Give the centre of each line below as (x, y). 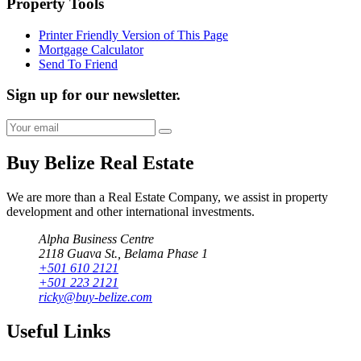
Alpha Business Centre (96, 239)
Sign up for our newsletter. (93, 95)
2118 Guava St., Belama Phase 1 (123, 253)
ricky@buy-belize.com (95, 297)
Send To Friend (78, 64)
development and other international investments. (131, 211)
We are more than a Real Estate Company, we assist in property (167, 197)
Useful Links (58, 331)
